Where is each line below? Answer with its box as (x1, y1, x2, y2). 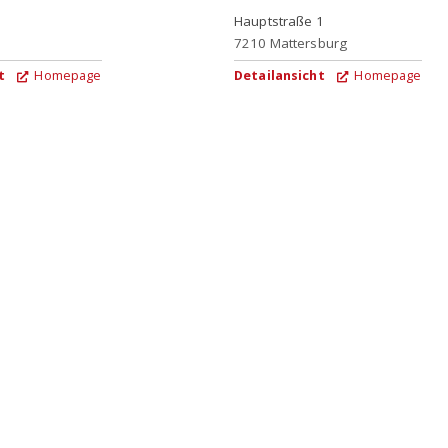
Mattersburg (269, 33, 348, 52)
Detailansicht (234, 66, 325, 84)
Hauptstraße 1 (234, 11, 324, 30)
